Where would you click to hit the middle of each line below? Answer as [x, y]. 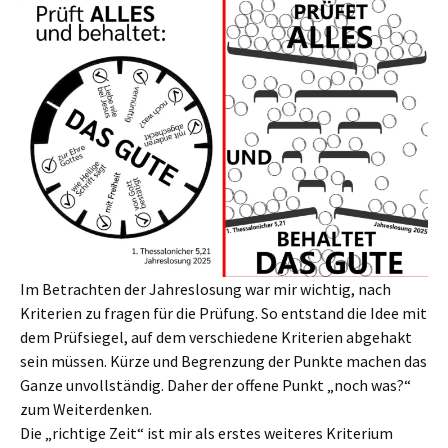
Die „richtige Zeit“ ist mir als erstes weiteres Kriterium [206, 433]
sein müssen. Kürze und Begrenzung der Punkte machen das [223, 361]
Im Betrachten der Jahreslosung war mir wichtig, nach [205, 289]
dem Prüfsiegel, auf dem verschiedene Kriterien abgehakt [216, 337]
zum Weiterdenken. [86, 409]
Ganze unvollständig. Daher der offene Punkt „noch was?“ [215, 385]
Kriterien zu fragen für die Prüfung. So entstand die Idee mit [223, 313]
